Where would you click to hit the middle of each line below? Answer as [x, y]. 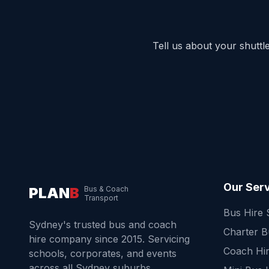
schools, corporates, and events [103, 253]
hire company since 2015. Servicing [109, 239]
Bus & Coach [106, 189]
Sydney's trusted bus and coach [103, 225]
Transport [101, 198]
